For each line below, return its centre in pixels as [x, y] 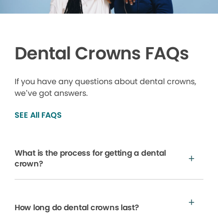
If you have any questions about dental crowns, [105, 81]
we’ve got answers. [51, 93]
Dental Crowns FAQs [102, 53]
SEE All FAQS [38, 115]
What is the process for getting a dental [91, 153]
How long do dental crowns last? [77, 207]
